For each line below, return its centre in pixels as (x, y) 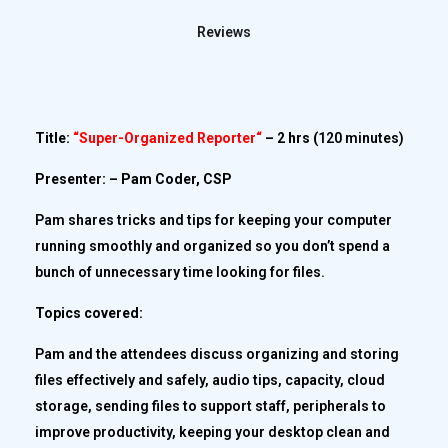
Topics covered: (89, 312)
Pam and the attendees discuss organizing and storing (217, 353)
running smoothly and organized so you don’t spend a (212, 245)
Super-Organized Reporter (167, 137)
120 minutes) (361, 137)
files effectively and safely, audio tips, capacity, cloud (210, 379)
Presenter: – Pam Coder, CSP (133, 178)
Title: (54, 137)
